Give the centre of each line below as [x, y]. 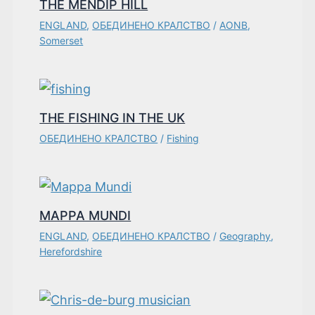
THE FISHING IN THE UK [112, 118]
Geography [245, 236]
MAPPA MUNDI [85, 216]
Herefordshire [71, 252]
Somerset [62, 41]
